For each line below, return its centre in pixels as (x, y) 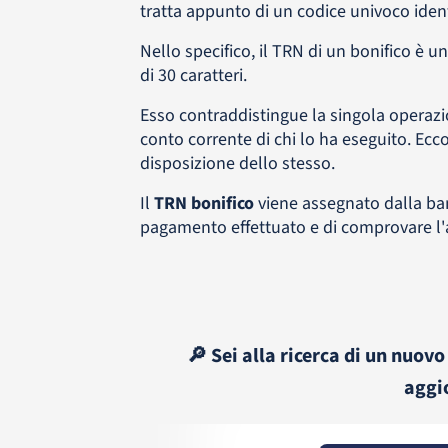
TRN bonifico (203, 203)
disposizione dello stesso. (237, 163)
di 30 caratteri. (193, 75)
